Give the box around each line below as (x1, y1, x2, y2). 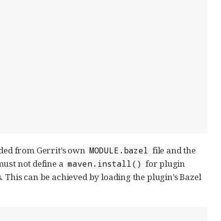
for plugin (144, 157, 185, 169)
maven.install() (67, 158, 142, 169)
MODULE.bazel (89, 145, 148, 155)
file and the (150, 144, 196, 156)
